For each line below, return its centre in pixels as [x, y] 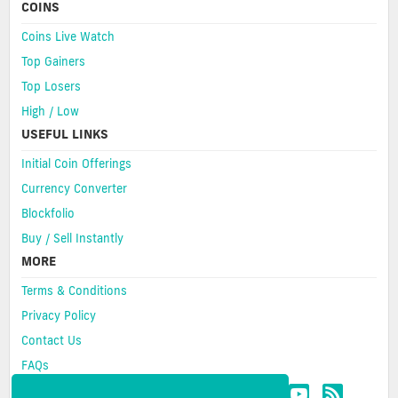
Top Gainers [53, 62]
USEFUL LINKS [65, 135]
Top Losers [51, 87]
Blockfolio [48, 214]
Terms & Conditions [74, 291]
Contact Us [52, 341]
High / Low [50, 111]
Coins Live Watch [68, 37]
